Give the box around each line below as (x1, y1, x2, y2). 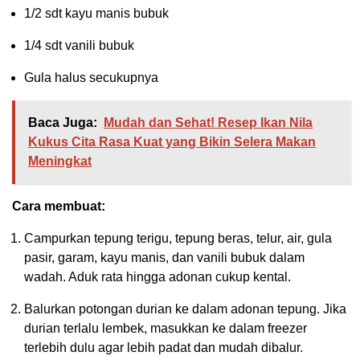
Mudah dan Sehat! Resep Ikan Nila (104, 116, 313, 130)
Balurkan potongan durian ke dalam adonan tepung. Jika (24, 302, 346, 317)
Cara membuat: (12, 199, 105, 214)
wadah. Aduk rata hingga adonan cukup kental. (24, 270, 291, 284)
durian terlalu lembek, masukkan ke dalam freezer (24, 321, 307, 336)
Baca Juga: (28, 116, 97, 130)
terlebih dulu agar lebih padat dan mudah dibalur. (24, 341, 303, 355)
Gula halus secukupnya (24, 71, 158, 85)
